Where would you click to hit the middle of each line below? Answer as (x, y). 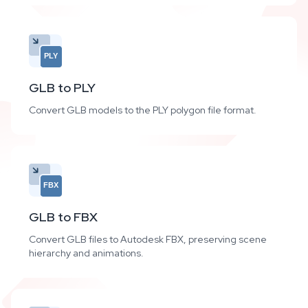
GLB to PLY (62, 88)
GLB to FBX (63, 217)
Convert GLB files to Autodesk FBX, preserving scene (148, 239)
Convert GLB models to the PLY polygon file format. (143, 110)
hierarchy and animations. (86, 253)
